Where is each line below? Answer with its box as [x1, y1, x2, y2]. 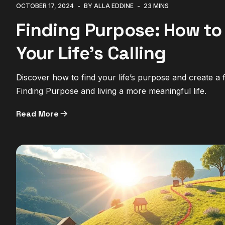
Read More [16, 108, 59, 120]
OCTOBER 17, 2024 [16, 2, 74, 10]
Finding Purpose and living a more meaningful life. [16, 86, 207, 96]
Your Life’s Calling [16, 42, 166, 65]
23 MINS [144, 2, 169, 10]
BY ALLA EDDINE [84, 2, 134, 10]
